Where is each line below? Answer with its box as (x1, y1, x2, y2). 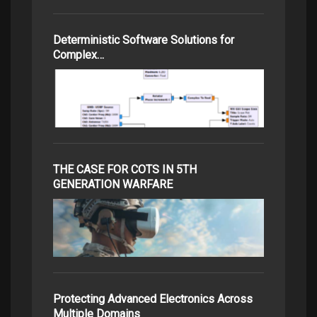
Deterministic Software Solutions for (53, 33, 234, 47)
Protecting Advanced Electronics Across (53, 292, 253, 306)
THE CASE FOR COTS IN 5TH (53, 162, 197, 176)
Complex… (53, 47, 104, 62)
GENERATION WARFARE (53, 177, 173, 191)
